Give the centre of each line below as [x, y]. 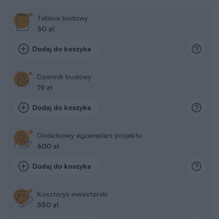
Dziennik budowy [64, 77]
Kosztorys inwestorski [72, 194]
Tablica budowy [63, 18]
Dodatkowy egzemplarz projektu [89, 135]
